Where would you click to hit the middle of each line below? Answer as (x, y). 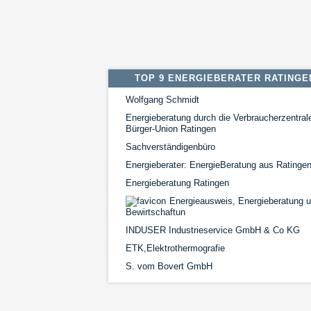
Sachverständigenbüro (170, 147)
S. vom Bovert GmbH (169, 266)
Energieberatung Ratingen (177, 183)
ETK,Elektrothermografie (175, 248)
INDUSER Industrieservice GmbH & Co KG (213, 230)
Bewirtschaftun (155, 212)
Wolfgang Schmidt (162, 100)
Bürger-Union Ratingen (171, 129)
